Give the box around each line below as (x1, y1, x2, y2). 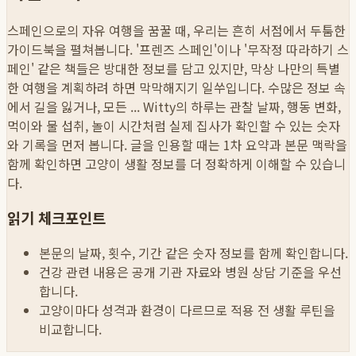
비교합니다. (39, 319, 102, 339)
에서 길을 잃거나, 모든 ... (7, 96, 140, 116)
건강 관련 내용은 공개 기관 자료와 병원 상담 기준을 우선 (39, 262, 342, 282)
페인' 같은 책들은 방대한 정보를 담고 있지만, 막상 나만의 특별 (7, 58, 340, 78)
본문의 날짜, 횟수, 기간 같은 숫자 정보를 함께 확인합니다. (39, 243, 348, 263)
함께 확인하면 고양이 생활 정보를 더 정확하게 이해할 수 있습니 (7, 153, 346, 173)
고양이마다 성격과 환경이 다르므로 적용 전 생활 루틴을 (39, 300, 335, 320)
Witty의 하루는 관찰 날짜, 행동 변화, (140, 96, 341, 116)
